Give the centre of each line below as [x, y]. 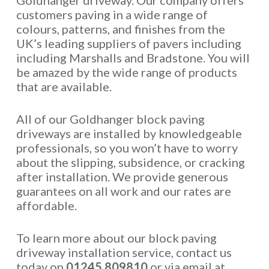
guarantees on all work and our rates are [123, 191]
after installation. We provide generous [122, 177]
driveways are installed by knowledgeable [129, 133]
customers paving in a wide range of [112, 14]
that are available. [64, 86]
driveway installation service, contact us [124, 252]
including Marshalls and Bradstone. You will [133, 58]
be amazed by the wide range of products [126, 72]
